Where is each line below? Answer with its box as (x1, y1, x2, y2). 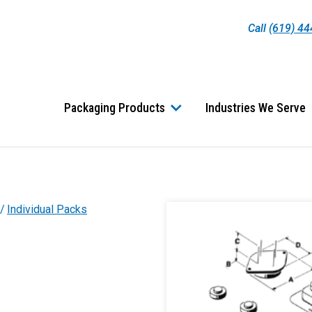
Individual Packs (7, 203, 87, 216)
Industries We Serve (205, 100, 306, 115)
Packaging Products (64, 100, 165, 115)
